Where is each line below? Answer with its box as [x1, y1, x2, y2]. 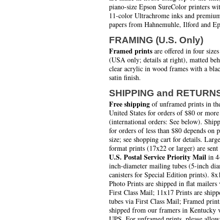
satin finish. [109, 73, 141, 82]
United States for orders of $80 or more [109, 108, 219, 118]
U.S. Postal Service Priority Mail [109, 152, 206, 163]
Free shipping [109, 99, 150, 110]
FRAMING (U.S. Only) [109, 35, 203, 46]
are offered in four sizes [152, 46, 219, 56]
